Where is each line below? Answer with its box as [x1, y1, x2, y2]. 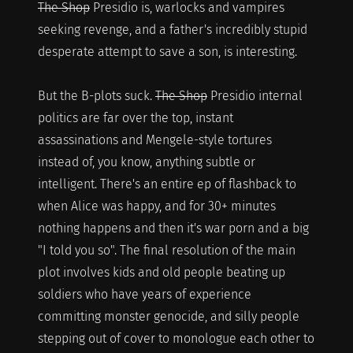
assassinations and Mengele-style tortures [37, 132, 272, 147]
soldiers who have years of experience [37, 286, 251, 302]
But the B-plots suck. [37, 87, 155, 103]
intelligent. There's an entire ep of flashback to [37, 176, 296, 191]
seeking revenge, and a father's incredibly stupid [37, 21, 307, 37]
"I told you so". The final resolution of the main [37, 242, 295, 258]
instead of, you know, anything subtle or [37, 154, 255, 169]
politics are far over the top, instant [37, 110, 233, 125]
